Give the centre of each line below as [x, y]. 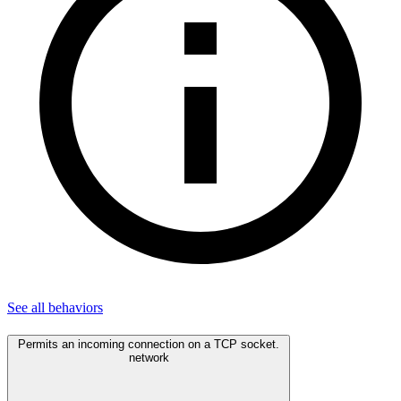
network [149, 357]
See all [28, 308]
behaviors [76, 308]
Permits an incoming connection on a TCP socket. [149, 344]
